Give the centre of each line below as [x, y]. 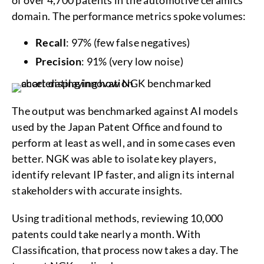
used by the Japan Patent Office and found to [117, 127]
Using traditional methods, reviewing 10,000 [118, 218]
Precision [58, 61]
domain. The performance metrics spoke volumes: [130, 16]
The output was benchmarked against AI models [125, 111]
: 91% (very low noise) [134, 61]
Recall [51, 42]
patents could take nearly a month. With [106, 234]
